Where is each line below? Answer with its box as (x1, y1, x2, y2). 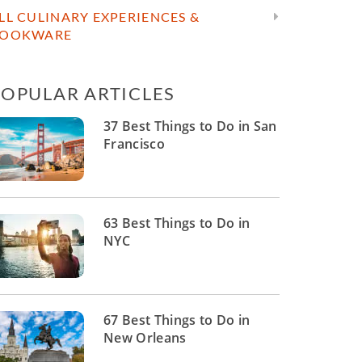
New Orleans (103, 329, 187, 347)
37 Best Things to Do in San (103, 117, 277, 135)
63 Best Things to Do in (103, 214, 250, 232)
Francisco (103, 135, 165, 153)
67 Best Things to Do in (103, 311, 250, 329)
